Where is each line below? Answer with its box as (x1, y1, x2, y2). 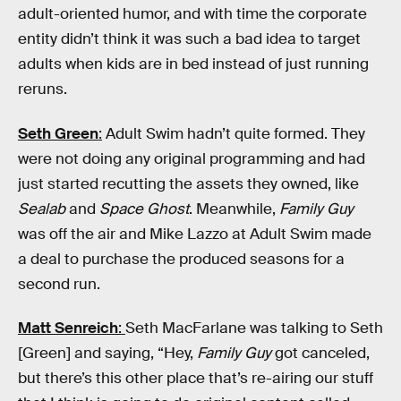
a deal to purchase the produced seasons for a (18, 249, 345, 269)
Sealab (18, 199, 65, 218)
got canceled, (271, 344, 370, 363)
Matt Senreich (18, 319, 118, 338)
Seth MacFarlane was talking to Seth (125, 319, 383, 338)
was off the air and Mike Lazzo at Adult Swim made (18, 224, 371, 243)
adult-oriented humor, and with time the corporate (18, 4, 367, 23)
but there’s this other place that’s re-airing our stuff (18, 369, 373, 388)
